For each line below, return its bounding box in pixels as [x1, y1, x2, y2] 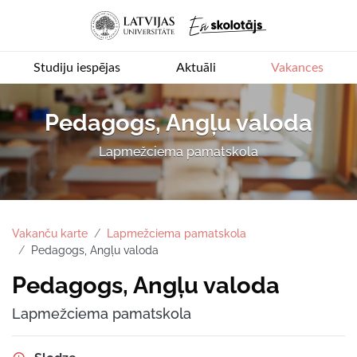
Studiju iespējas [33, 61, 120, 74]
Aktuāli [175, 61, 216, 74]
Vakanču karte [12, 226, 88, 240]
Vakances [271, 61, 324, 74]
